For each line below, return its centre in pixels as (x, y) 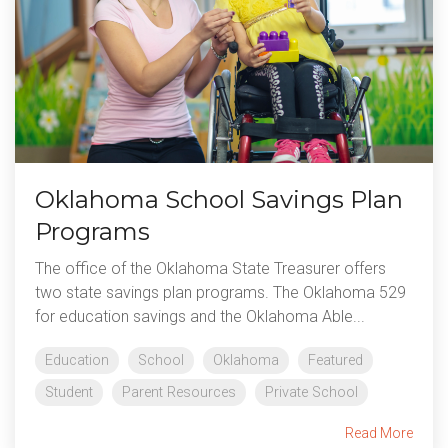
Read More (379, 433)
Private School (311, 393)
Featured (335, 361)
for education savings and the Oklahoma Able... (200, 317)
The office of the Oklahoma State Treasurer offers (210, 269)
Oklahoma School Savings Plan (219, 200)
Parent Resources (179, 393)
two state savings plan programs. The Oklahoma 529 (220, 293)
